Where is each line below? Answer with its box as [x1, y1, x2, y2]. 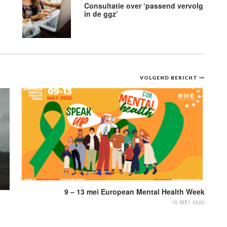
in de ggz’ [84, 8, 121, 19]
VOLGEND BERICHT [140, 74, 200, 81]
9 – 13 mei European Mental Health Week [64, 186, 205, 197]
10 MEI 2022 [172, 199, 205, 206]
